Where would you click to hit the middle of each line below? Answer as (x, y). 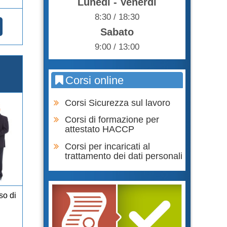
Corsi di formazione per (112, 120)
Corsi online (95, 80)
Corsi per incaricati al (107, 146)
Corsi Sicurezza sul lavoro (118, 103)
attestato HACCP (100, 129)
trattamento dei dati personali (124, 156)
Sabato (117, 32)
